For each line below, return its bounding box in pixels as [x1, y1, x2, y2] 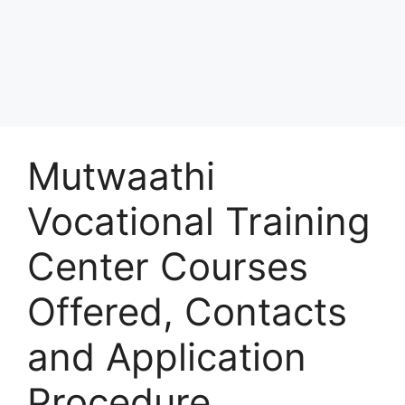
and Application [27, 334, 306, 380]
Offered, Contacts [27, 288, 347, 334]
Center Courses [27, 243, 308, 289]
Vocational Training [27, 198, 371, 244]
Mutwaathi [27, 153, 215, 199]
